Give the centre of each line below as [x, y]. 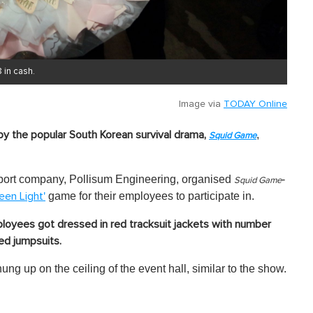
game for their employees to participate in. [150, 196]
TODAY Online [255, 104]
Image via [201, 104]
